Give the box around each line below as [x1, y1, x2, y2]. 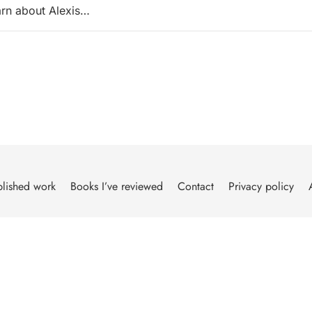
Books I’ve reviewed [70, 178, 163, 194]
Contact [178, 178, 214, 194]
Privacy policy [228, 178, 294, 194]
